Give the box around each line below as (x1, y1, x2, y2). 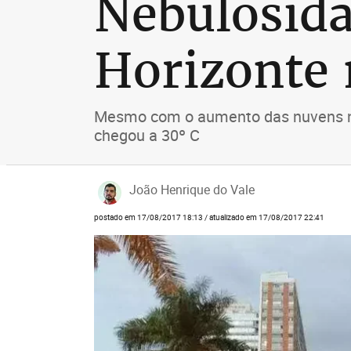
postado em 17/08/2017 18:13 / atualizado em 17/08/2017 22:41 (93, 212, 324, 223)
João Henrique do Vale (128, 181, 255, 198)
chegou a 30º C (93, 125, 200, 146)
